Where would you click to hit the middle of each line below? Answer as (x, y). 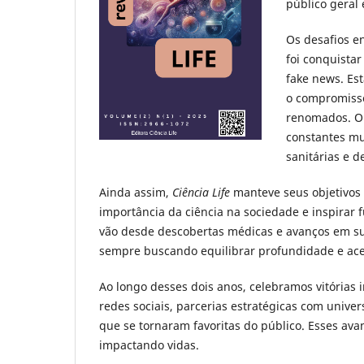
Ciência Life (201, 192)
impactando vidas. (149, 344)
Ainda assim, (136, 192)
